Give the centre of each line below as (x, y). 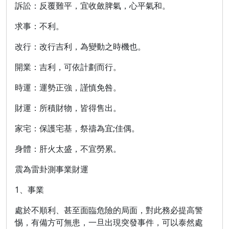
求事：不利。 (39, 26)
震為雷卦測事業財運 (52, 169)
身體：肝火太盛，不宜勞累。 (68, 149)
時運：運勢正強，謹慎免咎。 (68, 87)
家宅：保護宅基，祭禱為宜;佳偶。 (77, 128)
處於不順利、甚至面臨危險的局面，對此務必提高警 (109, 210)
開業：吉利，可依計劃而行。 (68, 67)
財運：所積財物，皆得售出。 (68, 108)
